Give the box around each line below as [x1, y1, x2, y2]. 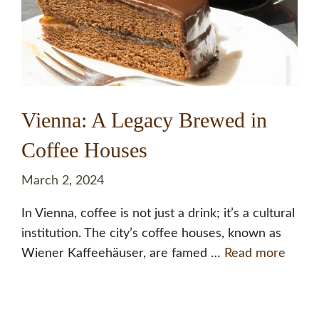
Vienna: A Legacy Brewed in [21, 108, 267, 132]
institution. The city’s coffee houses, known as [21, 226, 281, 240]
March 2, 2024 [21, 174, 104, 187]
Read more [224, 246, 286, 260]
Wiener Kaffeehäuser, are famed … [21, 246, 224, 260]
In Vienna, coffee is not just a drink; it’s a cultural [21, 206, 295, 220]
